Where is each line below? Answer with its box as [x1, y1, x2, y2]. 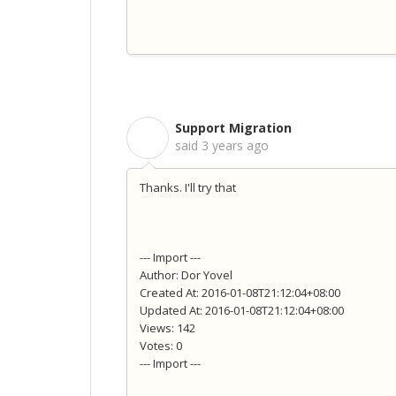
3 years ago [202, 137, 269, 155]
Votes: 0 [140, 337, 182, 354]
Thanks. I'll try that [140, 179, 236, 195]
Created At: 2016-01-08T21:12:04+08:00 [140, 284, 340, 301]
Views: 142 [140, 319, 195, 336]
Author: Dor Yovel [140, 266, 232, 283]
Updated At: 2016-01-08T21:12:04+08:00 [140, 301, 344, 318]
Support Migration [175, 119, 292, 137]
